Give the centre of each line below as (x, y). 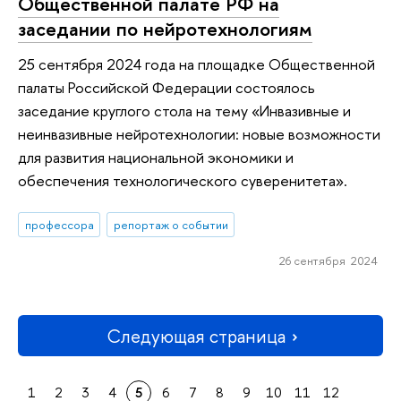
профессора (59, 224)
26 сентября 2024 (328, 260)
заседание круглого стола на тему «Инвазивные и (184, 111)
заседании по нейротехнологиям (165, 28)
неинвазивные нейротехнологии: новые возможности (199, 134)
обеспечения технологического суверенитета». (183, 181)
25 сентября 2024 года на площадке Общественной (196, 64)
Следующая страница (196, 336)
